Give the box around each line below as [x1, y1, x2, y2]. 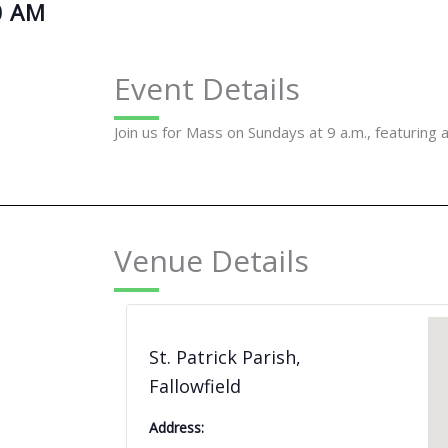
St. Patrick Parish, [149, 344, 301, 369]
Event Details [114, 68, 300, 109]
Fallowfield [149, 373, 241, 398]
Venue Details [114, 240, 309, 282]
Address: [149, 417, 204, 437]
